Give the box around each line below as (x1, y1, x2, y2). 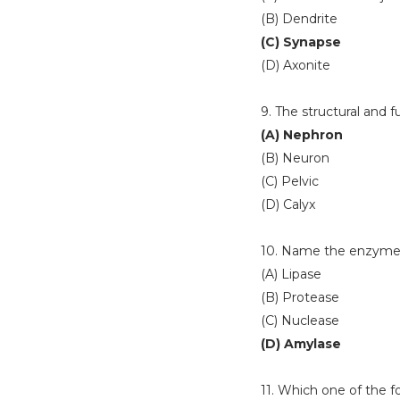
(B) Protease (261, 289, 339, 305)
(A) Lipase (261, 266, 321, 282)
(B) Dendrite (261, 11, 337, 27)
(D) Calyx (261, 196, 315, 212)
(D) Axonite (261, 57, 330, 73)
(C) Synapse (261, 34, 341, 50)
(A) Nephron (261, 127, 343, 143)
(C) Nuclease (261, 312, 339, 329)
